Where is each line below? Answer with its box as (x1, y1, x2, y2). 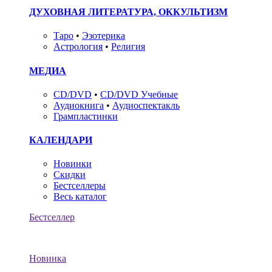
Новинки (53, 158, 92, 169)
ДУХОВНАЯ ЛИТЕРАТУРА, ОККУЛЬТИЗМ (29, 6, 228, 17)
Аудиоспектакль (112, 100, 180, 110)
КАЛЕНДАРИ (29, 135, 92, 146)
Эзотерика (82, 30, 125, 41)
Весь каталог (53, 191, 107, 202)
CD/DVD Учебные (100, 89, 178, 100)
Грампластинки (53, 110, 118, 121)
